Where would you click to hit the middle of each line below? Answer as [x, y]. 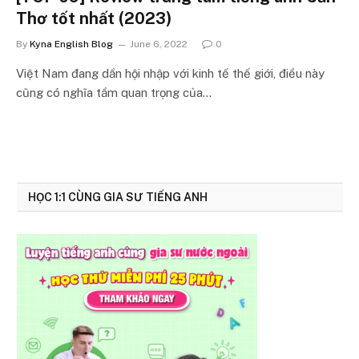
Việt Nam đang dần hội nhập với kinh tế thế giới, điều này [170, 73]
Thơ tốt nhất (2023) [94, 18]
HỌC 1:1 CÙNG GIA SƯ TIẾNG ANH [118, 197]
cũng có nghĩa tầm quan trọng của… [114, 92]
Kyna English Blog [71, 44]
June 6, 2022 [159, 44]
